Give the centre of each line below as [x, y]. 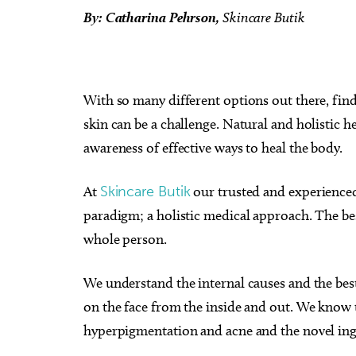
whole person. [125, 239]
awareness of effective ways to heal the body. [215, 148]
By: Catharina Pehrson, [152, 17]
